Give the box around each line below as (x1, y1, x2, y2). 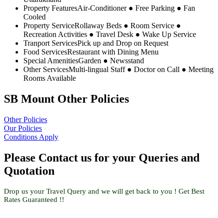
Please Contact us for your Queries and (4, 151, 200, 164)
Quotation (4, 164, 54, 177)
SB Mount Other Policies (4, 92, 129, 106)
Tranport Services (23, 39, 77, 48)
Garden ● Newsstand (78, 56, 144, 65)
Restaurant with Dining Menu (67, 48, 159, 56)
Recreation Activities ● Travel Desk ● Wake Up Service (23, 30, 196, 39)
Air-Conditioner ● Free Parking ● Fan (77, 4, 195, 13)
